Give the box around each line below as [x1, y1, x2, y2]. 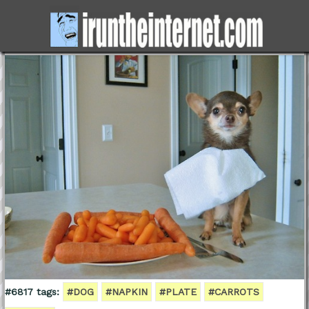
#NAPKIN [105, 286, 148, 297]
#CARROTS [208, 286, 259, 297]
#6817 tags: [4, 286, 59, 297]
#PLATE [159, 286, 197, 297]
